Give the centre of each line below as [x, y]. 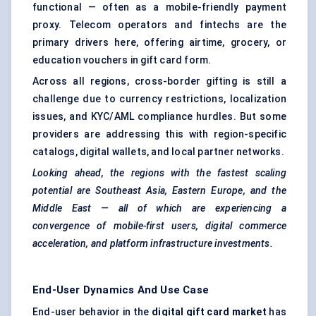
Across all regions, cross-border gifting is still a [159, 81]
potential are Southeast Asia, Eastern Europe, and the [159, 191]
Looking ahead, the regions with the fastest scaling [159, 173]
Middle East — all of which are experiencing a [159, 208]
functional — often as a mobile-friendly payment [159, 7]
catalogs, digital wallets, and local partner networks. [158, 152]
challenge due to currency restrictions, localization [159, 99]
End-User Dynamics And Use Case [121, 290]
